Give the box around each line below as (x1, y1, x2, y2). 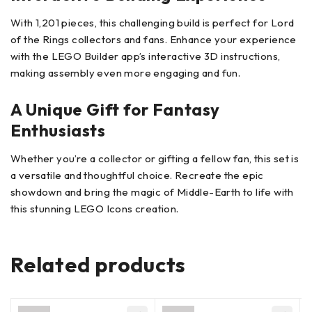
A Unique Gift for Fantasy (10, 98, 221, 120)
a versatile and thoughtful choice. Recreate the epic (10, 168, 264, 182)
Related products (10, 251, 186, 278)
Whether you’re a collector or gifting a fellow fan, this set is (10, 151, 299, 165)
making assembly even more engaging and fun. (10, 65, 241, 79)
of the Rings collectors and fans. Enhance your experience (10, 32, 297, 46)
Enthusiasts (10, 119, 106, 141)
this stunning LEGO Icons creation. (10, 201, 179, 215)
